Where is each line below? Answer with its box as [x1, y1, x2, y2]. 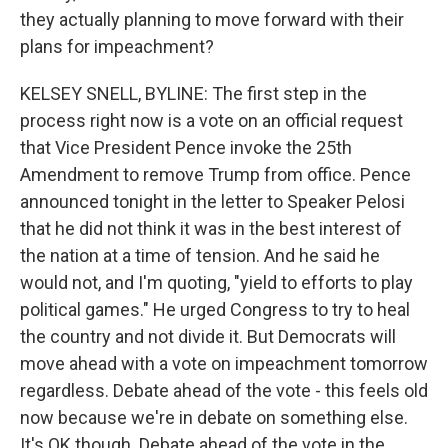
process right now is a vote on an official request [20, 110, 403, 131]
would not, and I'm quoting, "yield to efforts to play [20, 272, 413, 293]
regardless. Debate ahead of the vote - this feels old [20, 380, 428, 401]
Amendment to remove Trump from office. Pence [20, 164, 411, 185]
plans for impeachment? [20, 36, 214, 57]
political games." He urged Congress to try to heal [20, 299, 410, 320]
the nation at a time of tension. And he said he [20, 245, 380, 266]
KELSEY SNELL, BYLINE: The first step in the [20, 83, 367, 104]
